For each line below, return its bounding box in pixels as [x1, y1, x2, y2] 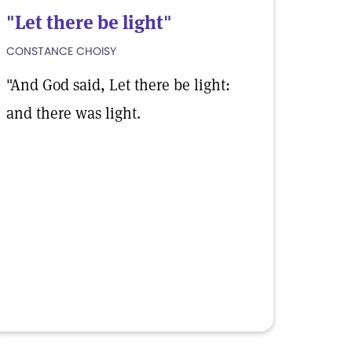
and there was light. [6, 103, 141, 123]
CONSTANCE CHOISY [6, 43, 116, 59]
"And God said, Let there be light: [6, 75, 230, 95]
